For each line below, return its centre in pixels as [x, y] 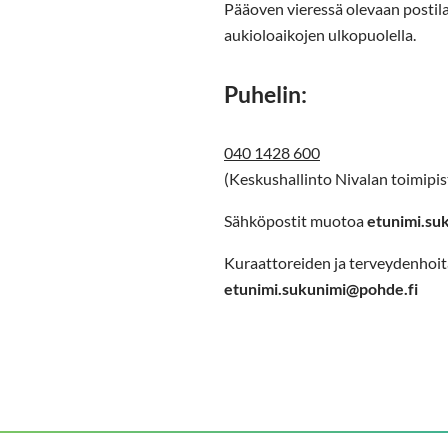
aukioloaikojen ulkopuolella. [320, 35]
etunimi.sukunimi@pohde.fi [321, 289]
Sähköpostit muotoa [295, 221]
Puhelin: [265, 94]
